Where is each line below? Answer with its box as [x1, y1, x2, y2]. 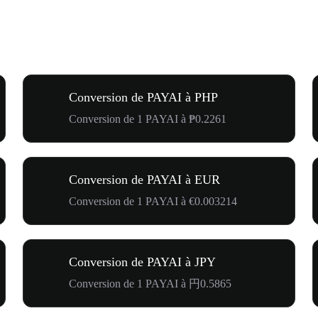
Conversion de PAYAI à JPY [69, 254, 216, 269]
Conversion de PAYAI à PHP [69, 89, 218, 104]
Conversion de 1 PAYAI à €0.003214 [69, 194, 237, 207]
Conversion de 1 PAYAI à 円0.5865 [69, 277, 231, 290]
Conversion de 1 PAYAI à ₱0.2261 [69, 112, 226, 125]
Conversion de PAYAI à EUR [69, 172, 220, 187]
